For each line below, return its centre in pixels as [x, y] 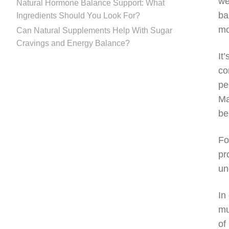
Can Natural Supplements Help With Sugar [94, 30]
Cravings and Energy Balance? [73, 43]
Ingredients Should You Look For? [78, 15]
